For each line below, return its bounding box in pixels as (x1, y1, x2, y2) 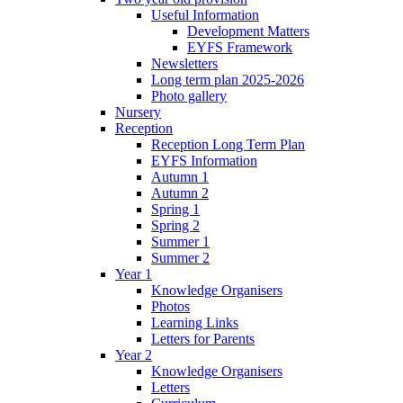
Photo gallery (151, 87, 227, 103)
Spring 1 (151, 201, 200, 217)
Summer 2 (151, 249, 210, 265)
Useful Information (151, 6, 259, 22)
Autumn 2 (151, 184, 209, 201)
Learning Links (151, 314, 238, 330)
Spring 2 (151, 217, 200, 233)
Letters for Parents (151, 330, 255, 346)
